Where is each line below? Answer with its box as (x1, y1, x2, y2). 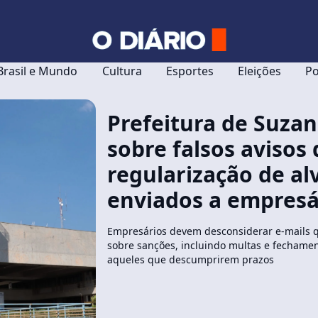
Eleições (238, 63, 281, 79)
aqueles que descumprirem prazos (107, 253, 275, 266)
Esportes (165, 63, 214, 79)
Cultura (102, 63, 142, 79)
